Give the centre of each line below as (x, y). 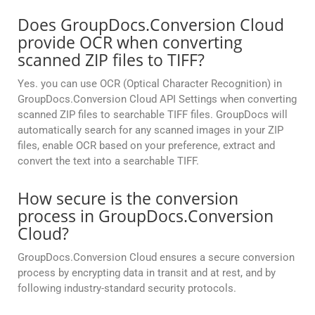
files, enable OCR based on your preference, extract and (146, 146)
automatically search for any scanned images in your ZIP (150, 130)
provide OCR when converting (130, 43)
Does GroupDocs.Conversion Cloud (151, 25)
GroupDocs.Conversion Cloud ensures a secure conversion (156, 258)
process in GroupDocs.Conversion (146, 216)
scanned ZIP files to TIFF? (111, 60)
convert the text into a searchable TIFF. (108, 161)
